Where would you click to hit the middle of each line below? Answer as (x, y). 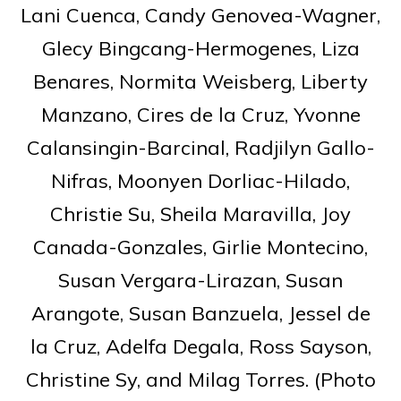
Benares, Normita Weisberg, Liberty (200, 81)
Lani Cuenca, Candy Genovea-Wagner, (200, 15)
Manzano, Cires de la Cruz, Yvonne (200, 114)
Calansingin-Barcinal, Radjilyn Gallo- (200, 147)
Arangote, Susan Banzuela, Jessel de (200, 313)
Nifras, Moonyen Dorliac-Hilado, (200, 180)
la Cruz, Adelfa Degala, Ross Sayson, (200, 346)
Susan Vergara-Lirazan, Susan (200, 280)
